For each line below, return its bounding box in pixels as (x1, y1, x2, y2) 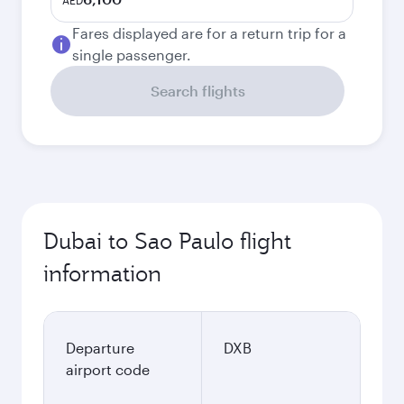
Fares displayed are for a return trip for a (72, 24, 346, 41)
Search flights (150, 82, 245, 99)
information (43, 259, 161, 288)
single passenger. (72, 46, 191, 63)
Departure (66, 339, 134, 356)
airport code (66, 361, 150, 378)
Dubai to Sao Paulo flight (43, 226, 291, 255)
